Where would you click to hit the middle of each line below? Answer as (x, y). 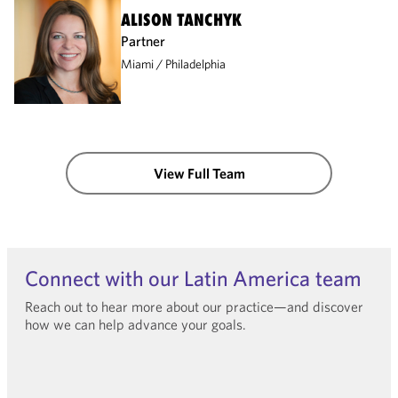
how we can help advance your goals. (135, 325)
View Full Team (199, 174)
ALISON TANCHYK (181, 20)
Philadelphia (195, 64)
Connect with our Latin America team (193, 279)
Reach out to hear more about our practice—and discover (194, 307)
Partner (143, 41)
